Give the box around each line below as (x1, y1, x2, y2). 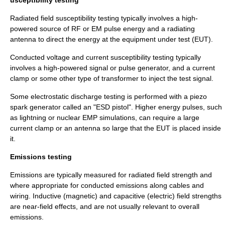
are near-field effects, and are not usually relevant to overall (10, 202, 199, 210)
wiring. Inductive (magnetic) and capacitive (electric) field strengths (10, 192, 221, 200)
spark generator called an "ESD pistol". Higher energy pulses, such (10, 103, 222, 111)
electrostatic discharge (31, 92, 102, 100)
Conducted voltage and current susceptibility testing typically (10, 53, 201, 61)
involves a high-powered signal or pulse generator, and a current (10, 64, 215, 72)
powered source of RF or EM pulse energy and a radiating (10, 25, 195, 33)
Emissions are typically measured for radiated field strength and (10, 171, 212, 179)
